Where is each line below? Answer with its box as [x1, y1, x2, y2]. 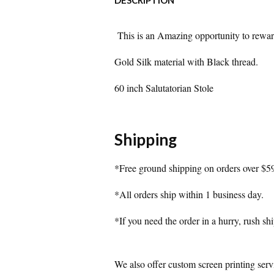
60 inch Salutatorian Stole [114, 81, 213, 94]
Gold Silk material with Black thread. [114, 55, 258, 68]
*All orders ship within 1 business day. [114, 188, 267, 201]
